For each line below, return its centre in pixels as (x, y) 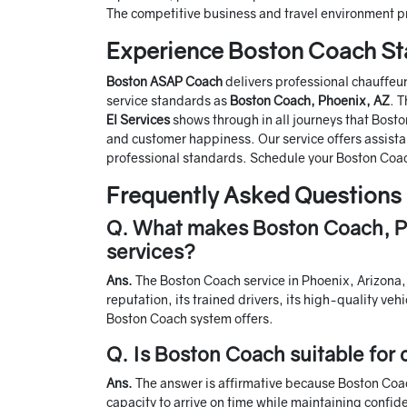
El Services (139, 120)
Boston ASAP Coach (166, 82)
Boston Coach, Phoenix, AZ (310, 101)
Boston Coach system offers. (191, 319)
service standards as (168, 101)
